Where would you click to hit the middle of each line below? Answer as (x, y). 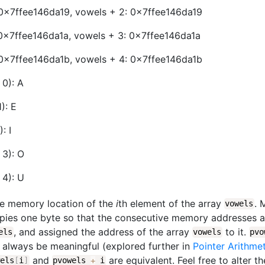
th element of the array (171, 203)
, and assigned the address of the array (103, 232)
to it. (235, 232)
